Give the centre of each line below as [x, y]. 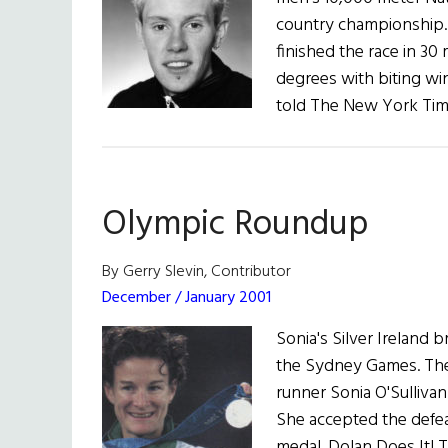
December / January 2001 [186, 298]
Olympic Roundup [235, 225]
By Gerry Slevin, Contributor [196, 272]
